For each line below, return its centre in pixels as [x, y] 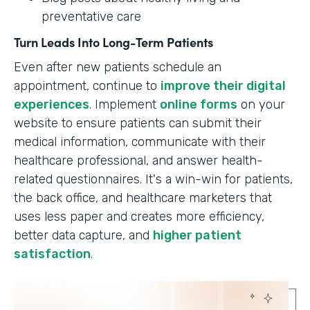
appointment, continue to [87, 86]
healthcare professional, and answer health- [138, 161]
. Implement [125, 105]
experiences [52, 105]
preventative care [91, 17]
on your [261, 105]
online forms [199, 105]
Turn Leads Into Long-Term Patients [113, 42]
